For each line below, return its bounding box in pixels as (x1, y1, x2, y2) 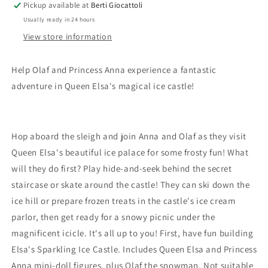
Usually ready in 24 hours (23, 16, 95, 24)
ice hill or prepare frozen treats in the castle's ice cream (11, 195, 236, 207)
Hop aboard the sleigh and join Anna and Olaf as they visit (11, 130, 246, 142)
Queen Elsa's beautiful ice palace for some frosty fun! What (11, 147, 249, 159)
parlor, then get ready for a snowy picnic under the (11, 211, 215, 223)
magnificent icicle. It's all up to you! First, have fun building (11, 227, 254, 239)
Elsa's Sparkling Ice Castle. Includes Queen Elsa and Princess (11, 243, 257, 255)
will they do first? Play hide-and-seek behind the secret (11, 163, 232, 175)
